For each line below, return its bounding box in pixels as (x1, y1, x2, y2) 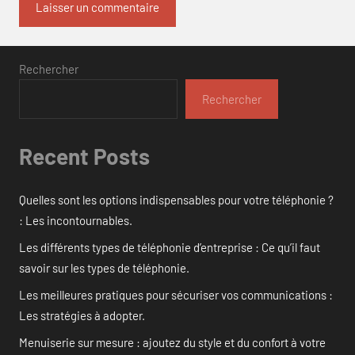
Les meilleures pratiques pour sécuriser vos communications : (19, 288, 333, 303)
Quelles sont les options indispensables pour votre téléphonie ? (19, 193, 334, 208)
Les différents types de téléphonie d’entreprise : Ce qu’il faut (19, 240, 320, 255)
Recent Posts (19, 142, 150, 170)
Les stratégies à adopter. (19, 308, 145, 323)
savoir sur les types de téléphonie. (19, 261, 189, 276)
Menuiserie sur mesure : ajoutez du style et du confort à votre (19, 335, 326, 350)
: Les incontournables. (19, 213, 132, 228)
